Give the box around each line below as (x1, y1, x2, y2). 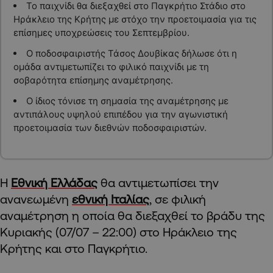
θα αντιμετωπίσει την (97, 175, 219, 190)
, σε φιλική (149, 192, 206, 207)
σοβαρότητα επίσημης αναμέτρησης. (13, 74, 173, 86)
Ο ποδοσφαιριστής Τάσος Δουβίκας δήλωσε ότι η (26, 47, 237, 59)
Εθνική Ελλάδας (11, 175, 97, 190)
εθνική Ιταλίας (72, 192, 149, 207)
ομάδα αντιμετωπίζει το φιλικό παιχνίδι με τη (13, 60, 209, 73)
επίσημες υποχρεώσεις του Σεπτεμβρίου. (13, 26, 190, 38)
